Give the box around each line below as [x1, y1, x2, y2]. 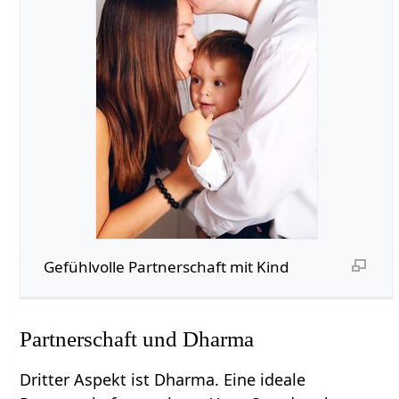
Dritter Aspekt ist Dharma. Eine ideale [20, 369, 306, 391]
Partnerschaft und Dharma [20, 327, 255, 352]
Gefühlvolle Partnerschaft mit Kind [43, 256, 289, 277]
